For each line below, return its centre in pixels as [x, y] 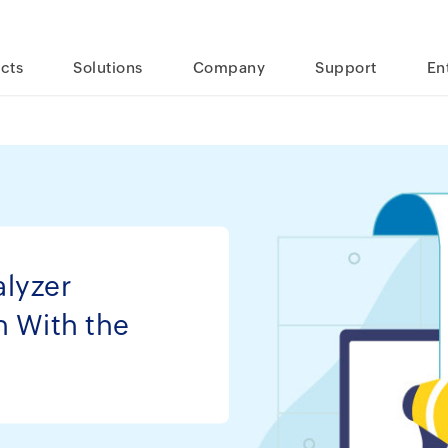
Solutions [108, 67]
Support [346, 67]
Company [229, 67]
